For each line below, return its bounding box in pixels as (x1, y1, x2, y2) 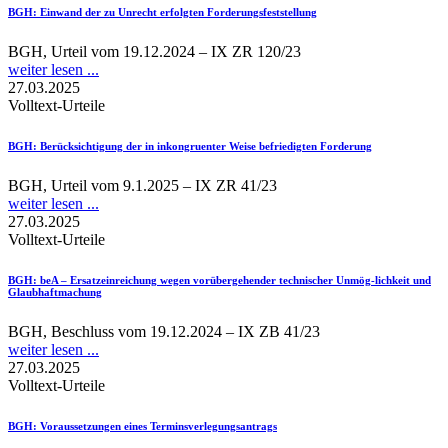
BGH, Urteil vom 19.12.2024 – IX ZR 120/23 (8, 43, 301, 61)
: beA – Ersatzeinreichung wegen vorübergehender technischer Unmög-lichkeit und (33, 274, 431, 287)
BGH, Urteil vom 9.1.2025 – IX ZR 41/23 (8, 177, 277, 195)
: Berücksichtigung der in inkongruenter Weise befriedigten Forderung (33, 140, 372, 153)
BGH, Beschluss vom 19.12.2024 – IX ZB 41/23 (8, 323, 320, 341)
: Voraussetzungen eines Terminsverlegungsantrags (33, 420, 277, 433)
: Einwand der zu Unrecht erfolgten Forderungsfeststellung (33, 6, 317, 19)
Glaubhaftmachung (8, 286, 102, 299)
